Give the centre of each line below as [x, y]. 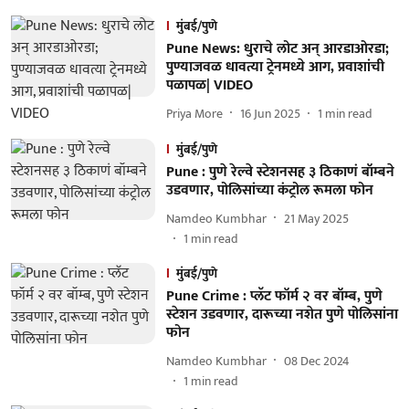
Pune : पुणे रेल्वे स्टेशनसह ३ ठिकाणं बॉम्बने [280, 172]
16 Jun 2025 [270, 113]
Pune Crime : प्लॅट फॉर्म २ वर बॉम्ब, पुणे [274, 296]
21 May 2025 [316, 218]
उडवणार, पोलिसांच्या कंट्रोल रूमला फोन [269, 190]
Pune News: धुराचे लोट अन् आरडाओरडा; [277, 49]
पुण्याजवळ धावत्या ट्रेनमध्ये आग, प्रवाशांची [275, 67]
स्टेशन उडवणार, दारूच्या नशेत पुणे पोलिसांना [282, 315]
